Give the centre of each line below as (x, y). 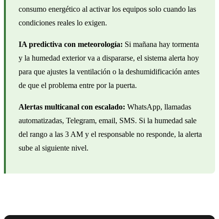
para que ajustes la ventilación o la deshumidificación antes (109, 71)
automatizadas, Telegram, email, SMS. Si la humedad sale (108, 120)
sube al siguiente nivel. (54, 148)
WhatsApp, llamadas (158, 107)
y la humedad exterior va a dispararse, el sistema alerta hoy (109, 58)
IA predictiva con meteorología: (71, 44)
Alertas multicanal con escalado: (72, 107)
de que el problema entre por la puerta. (78, 85)
